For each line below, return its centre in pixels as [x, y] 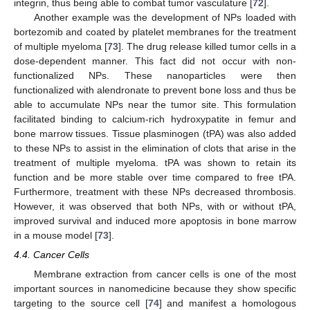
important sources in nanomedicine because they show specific [155, 289]
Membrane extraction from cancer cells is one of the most [165, 274]
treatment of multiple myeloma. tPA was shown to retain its [155, 163]
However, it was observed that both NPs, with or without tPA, [155, 207]
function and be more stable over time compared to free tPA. [155, 177]
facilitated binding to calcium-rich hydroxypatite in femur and [155, 119]
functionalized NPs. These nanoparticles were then [155, 76]
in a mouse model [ [56, 236]
